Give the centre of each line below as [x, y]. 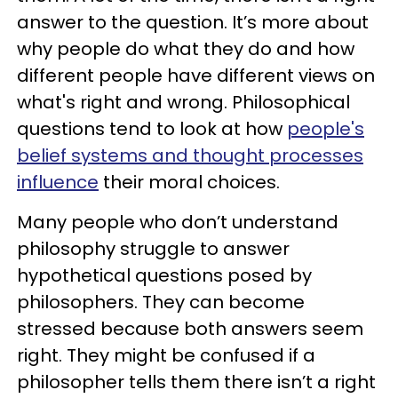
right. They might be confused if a [166, 355]
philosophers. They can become [161, 302]
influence [58, 182]
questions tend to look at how [152, 129]
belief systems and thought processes [190, 155]
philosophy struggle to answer [153, 249]
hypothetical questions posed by [164, 275]
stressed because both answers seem [190, 329]
